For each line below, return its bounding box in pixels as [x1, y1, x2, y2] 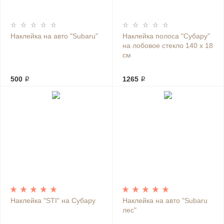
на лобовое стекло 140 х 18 [122, 41, 213, 49]
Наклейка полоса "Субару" [122, 32, 210, 40]
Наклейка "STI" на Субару [10, 196, 95, 204]
